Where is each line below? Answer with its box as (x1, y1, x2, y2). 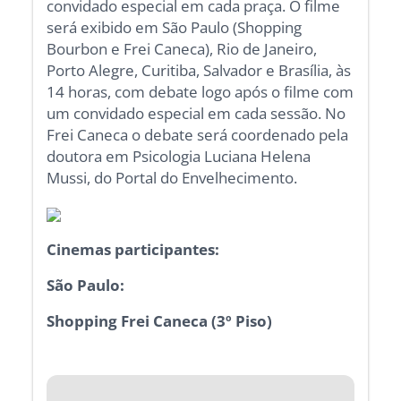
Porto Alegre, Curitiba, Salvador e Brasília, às (47, 59, 352, 81)
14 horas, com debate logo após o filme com (47, 81, 354, 102)
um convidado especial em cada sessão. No (47, 102, 346, 124)
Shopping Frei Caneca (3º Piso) (47, 310, 273, 331)
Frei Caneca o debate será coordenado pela (47, 124, 349, 145)
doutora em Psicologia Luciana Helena (47, 145, 311, 166)
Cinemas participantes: (47, 238, 224, 260)
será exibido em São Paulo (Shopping (47, 16, 303, 38)
